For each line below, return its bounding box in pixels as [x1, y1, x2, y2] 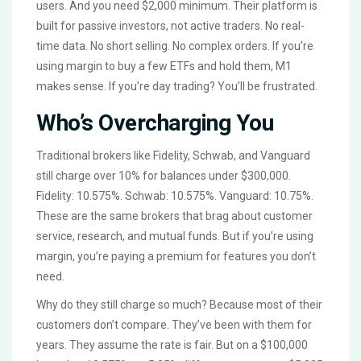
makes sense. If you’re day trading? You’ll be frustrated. [36, 80, 317, 93]
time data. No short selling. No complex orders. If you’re [36, 39, 313, 53]
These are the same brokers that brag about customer [36, 210, 313, 223]
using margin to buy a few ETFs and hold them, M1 [36, 60, 292, 73]
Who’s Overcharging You [36, 110, 273, 137]
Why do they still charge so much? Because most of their [36, 298, 322, 312]
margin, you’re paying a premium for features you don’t [36, 250, 316, 263]
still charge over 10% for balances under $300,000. [36, 169, 291, 183]
